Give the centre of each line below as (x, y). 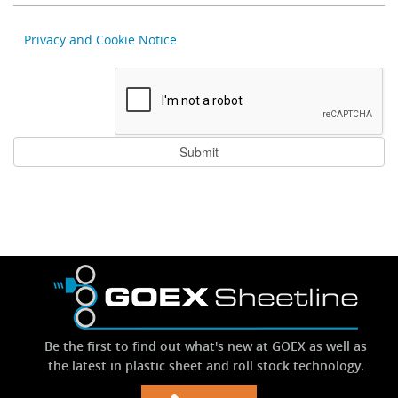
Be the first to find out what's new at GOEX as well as (206, 346)
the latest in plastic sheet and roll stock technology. (206, 366)
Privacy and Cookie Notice (100, 40)
